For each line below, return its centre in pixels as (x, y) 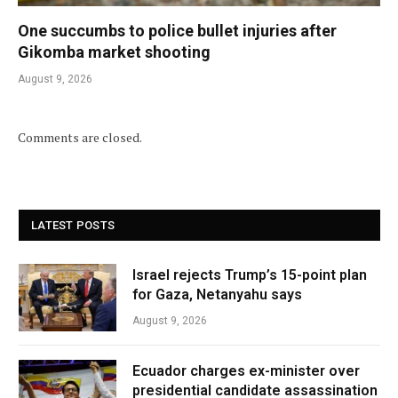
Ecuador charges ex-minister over (246, 371)
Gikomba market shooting (114, 52)
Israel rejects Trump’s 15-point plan (250, 275)
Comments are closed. (80, 138)
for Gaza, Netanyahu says (217, 295)
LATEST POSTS (73, 226)
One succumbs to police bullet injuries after (177, 31)
